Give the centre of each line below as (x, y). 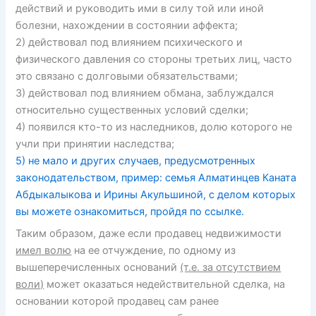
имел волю (44, 251)
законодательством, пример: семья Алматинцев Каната (156, 177)
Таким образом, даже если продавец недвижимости (149, 234)
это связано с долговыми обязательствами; (127, 76)
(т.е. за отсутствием (231, 268)
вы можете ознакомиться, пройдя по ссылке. (130, 211)
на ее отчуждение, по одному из (154, 251)
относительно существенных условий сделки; (132, 110)
